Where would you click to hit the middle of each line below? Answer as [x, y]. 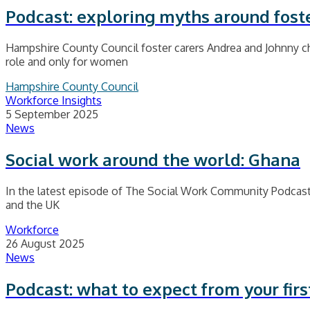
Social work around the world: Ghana [153, 160]
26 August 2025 [45, 244]
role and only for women [67, 62]
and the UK [33, 205]
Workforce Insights [54, 101]
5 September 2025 [52, 115]
